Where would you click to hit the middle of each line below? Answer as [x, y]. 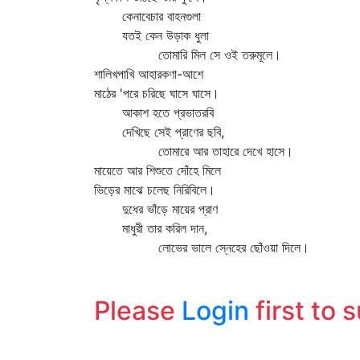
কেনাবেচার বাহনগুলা [147, 16]
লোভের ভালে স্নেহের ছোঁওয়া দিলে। [202, 247]
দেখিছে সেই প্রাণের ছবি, [159, 132]
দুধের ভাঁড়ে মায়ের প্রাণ [156, 209]
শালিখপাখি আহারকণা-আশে [149, 74]
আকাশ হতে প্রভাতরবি [154, 112]
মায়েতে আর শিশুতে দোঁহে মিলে [157, 170]
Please [138, 311]
